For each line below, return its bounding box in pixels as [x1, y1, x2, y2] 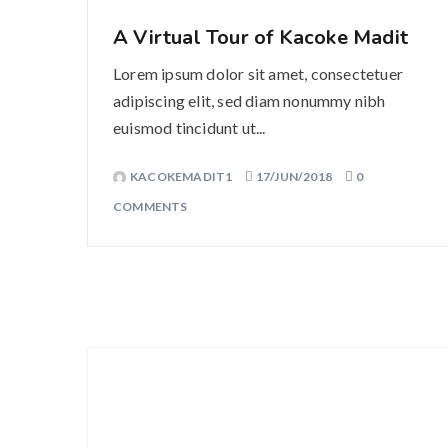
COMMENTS [113, 199, 188, 214]
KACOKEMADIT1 [130, 169, 235, 184]
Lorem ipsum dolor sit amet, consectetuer [113, 64, 403, 83]
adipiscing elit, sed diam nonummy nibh [113, 91, 386, 110]
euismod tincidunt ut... [113, 118, 266, 137]
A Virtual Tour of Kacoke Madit [113, 24, 408, 51]
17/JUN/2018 [255, 169, 333, 184]
